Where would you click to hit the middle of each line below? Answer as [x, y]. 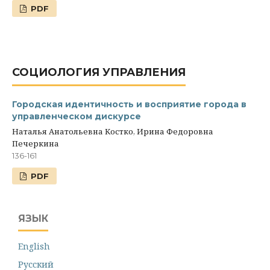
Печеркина [36, 144]
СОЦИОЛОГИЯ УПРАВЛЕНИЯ [99, 73]
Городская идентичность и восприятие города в [129, 105]
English [34, 246]
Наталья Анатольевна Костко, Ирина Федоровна [113, 132]
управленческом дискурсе [77, 117]
